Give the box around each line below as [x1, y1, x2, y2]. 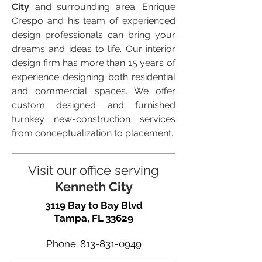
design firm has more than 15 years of [12, 57, 175, 68]
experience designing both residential [12, 71, 175, 82]
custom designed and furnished [12, 99, 175, 111]
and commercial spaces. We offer [12, 85, 175, 96]
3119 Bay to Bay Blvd [44, 199, 143, 211]
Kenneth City [54, 179, 133, 194]
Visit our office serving [28, 163, 159, 178]
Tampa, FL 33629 [54, 212, 133, 224]
